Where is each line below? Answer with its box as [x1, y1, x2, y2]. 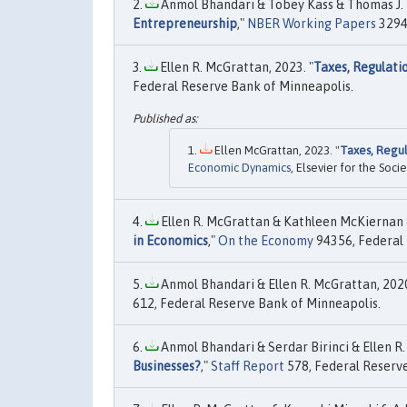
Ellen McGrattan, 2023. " [212, 144, 340, 158]
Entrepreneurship [133, 16, 237, 31]
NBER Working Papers [247, 16, 376, 31]
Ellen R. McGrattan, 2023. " [157, 60, 313, 74]
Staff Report [211, 359, 284, 374]
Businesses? [133, 359, 201, 374]
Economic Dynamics [188, 161, 291, 175]
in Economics [133, 233, 208, 249]
